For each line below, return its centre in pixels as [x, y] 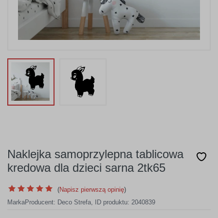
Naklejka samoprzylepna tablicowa [95, 154]
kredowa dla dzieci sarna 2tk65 [86, 168]
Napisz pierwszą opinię [92, 190]
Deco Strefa [74, 202]
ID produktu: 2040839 [125, 202]
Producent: [41, 202]
